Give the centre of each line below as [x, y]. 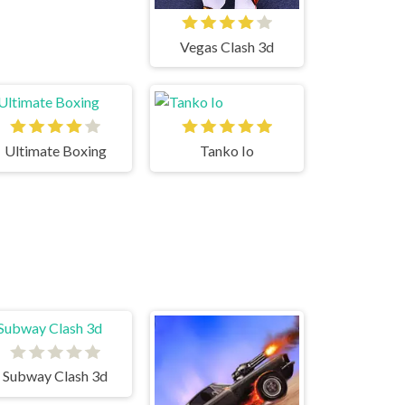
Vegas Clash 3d [227, 46]
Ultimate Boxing [55, 151]
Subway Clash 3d [55, 376]
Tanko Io [227, 151]
